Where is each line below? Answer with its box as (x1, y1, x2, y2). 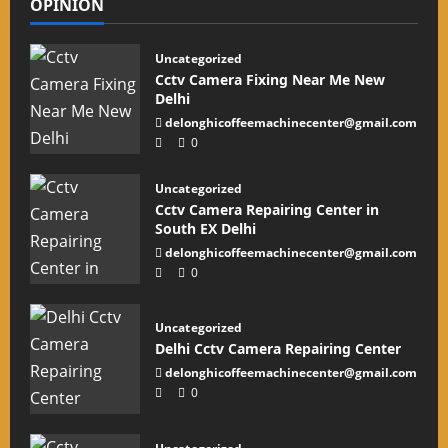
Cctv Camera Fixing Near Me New (155, 69, 385, 89)
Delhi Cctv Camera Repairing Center (155, 339, 401, 358)
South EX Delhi (155, 218, 256, 238)
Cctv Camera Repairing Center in (155, 199, 379, 219)
